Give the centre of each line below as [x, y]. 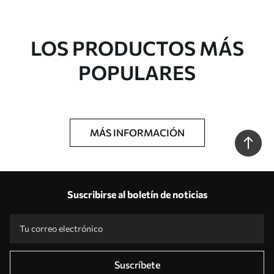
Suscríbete [137, 265]
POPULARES [137, 72]
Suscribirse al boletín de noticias [137, 194]
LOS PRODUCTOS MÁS [137, 48]
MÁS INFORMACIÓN [137, 132]
